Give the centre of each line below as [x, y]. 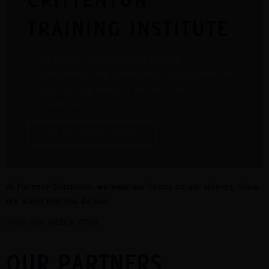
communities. [65, 104]
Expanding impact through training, [110, 59]
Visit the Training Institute [92, 133]
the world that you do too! [57, 201]
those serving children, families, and [112, 89]
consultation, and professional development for [134, 74]
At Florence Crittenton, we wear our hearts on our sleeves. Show [132, 186]
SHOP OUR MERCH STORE [53, 222]
